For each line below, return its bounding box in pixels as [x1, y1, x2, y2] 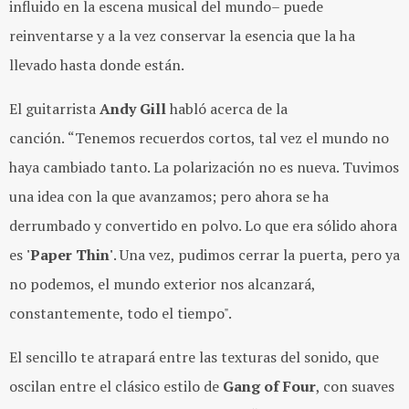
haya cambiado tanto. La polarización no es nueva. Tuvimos [9, 157, 399, 178]
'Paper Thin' [26, 245, 113, 266]
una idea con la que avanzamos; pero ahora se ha [9, 186, 329, 207]
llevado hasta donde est [9, 55, 164, 76]
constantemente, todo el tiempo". [9, 303, 232, 324]
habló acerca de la [166, 99, 288, 120]
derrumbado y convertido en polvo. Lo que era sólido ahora [9, 215, 397, 236]
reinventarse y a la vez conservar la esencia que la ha [9, 26, 355, 47]
